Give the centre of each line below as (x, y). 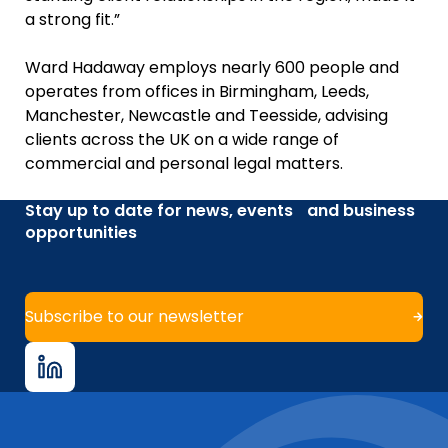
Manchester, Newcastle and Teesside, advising (206, 115)
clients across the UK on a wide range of (182, 139)
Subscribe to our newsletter (134, 316)
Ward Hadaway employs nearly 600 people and (212, 67)
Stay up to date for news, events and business (220, 210)
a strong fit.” (72, 19)
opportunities (81, 232)
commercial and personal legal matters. (184, 163)
